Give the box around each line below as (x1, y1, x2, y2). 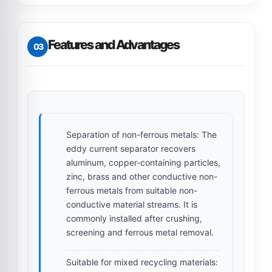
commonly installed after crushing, (66, 212, 202, 223)
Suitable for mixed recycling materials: (66, 256, 218, 267)
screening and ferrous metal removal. (66, 226, 214, 237)
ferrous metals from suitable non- (66, 185, 197, 195)
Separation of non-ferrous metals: (66, 129, 199, 140)
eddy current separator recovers (66, 143, 195, 154)
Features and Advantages (48, 36, 179, 52)
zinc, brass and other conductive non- (66, 171, 217, 182)
